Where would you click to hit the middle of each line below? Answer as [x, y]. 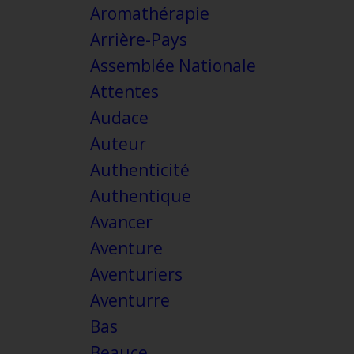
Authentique [140, 196]
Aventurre [130, 301]
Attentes [124, 92]
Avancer [121, 222]
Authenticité [139, 170]
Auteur [118, 144]
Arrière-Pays [138, 40]
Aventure [126, 249]
